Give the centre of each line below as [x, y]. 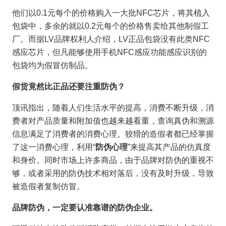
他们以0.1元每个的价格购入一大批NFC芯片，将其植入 [111, 13]
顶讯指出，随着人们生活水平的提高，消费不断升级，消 [113, 108]
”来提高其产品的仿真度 [169, 147]
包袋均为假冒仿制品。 [52, 66]
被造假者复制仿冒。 [48, 187]
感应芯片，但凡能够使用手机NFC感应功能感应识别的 [109, 52]
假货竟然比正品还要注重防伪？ [69, 87]
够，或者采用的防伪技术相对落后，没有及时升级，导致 [113, 174]
